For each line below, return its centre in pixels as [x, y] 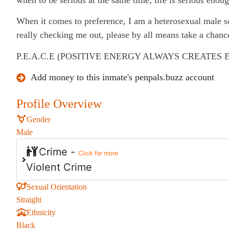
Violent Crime [59, 167]
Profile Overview [59, 104]
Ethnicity [41, 213]
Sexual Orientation [57, 187]
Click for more [98, 153]
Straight [29, 200]
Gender [39, 120]
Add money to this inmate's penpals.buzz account [122, 77]
